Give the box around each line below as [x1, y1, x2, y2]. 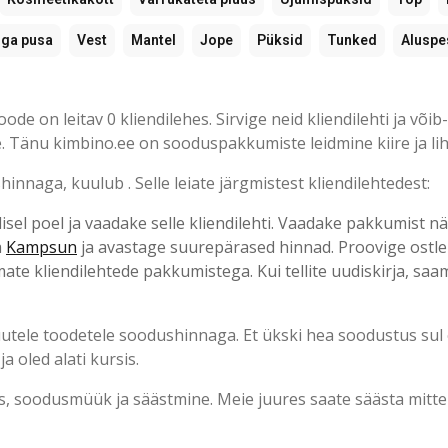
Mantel [131, 32, 176, 49]
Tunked [327, 32, 377, 49]
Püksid [257, 32, 303, 49]
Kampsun [6, 236, 77, 259]
